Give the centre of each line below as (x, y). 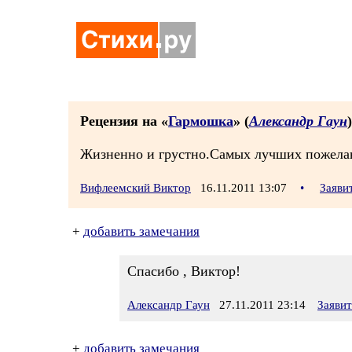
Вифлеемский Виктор (136, 188)
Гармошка (201, 121)
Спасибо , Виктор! (184, 271)
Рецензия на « (124, 121)
